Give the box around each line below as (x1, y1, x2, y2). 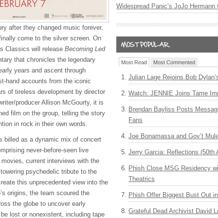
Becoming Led (65, 45, 105, 53)
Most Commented (153, 59, 195, 65)
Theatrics (128, 175, 155, 182)
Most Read (121, 59, 147, 65)
